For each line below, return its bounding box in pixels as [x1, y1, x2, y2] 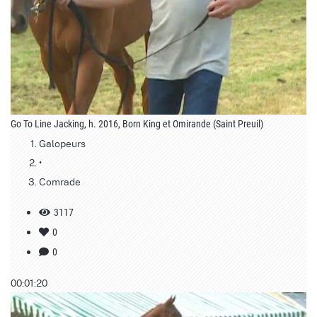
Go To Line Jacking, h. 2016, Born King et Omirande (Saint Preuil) [11, 117, 263, 129]
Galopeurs [39, 135, 86, 150]
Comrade [39, 173, 81, 188]
